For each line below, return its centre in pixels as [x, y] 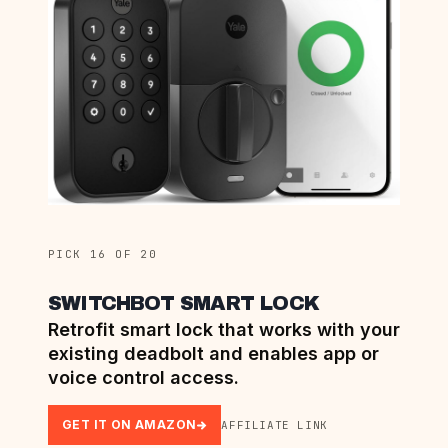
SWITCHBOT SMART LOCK [183, 303]
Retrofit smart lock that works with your [224, 330]
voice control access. [143, 378]
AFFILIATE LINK [274, 425]
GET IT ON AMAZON [129, 425]
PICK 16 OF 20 [103, 254]
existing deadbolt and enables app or [213, 354]
